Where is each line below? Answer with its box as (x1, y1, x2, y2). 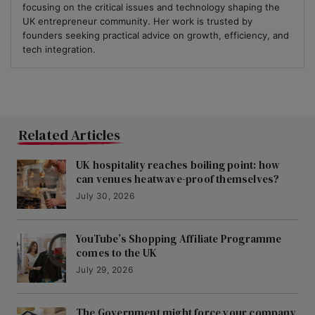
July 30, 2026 (76, 191, 135, 202)
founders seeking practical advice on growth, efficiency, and (22, 30, 289, 41)
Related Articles (19, 125, 120, 146)
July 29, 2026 (76, 264, 134, 276)
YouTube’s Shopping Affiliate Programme (76, 231, 282, 247)
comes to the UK (76, 245, 157, 261)
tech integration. (22, 44, 96, 56)
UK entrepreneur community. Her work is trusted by (22, 15, 252, 27)
